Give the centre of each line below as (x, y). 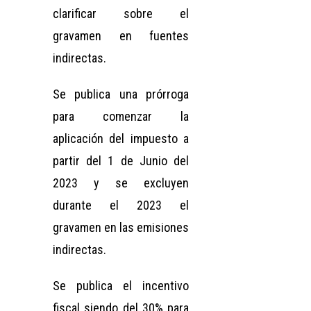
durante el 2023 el (121, 205)
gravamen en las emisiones (121, 227)
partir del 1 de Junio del (121, 160)
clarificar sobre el (121, 13)
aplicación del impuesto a (121, 138)
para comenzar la (121, 116)
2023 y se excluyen (121, 183)
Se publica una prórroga (121, 94)
